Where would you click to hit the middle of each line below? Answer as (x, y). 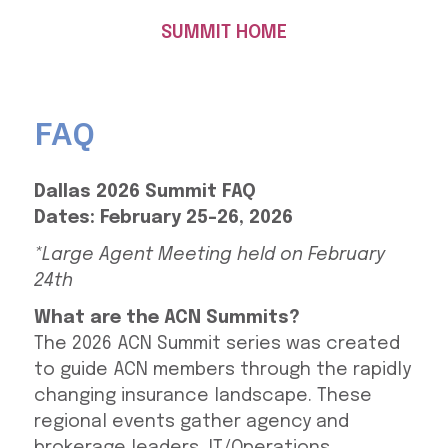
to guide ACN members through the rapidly (222, 370)
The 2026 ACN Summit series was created (216, 344)
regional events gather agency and (191, 422)
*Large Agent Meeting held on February (209, 255)
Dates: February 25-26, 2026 (163, 218)
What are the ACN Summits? (166, 318)
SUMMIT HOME (223, 33)
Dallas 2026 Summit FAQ (144, 192)
